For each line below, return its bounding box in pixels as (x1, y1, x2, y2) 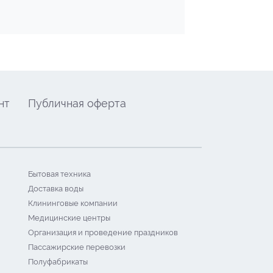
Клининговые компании (28, 199, 118, 208)
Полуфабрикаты (28, 257, 88, 266)
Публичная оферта (28, 97, 126, 110)
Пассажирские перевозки (28, 243, 126, 252)
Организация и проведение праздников (28, 228, 178, 237)
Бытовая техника (28, 169, 91, 179)
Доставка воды (28, 184, 83, 193)
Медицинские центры (28, 213, 110, 222)
